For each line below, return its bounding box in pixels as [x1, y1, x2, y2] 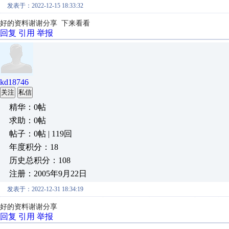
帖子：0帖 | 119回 [9, 129, 72, 138]
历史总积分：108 [9, 156, 71, 165]
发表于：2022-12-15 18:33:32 [7, 2, 83, 9]
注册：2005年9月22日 [9, 169, 87, 178]
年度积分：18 [9, 143, 58, 151]
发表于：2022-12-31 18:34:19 [7, 186, 83, 193]
